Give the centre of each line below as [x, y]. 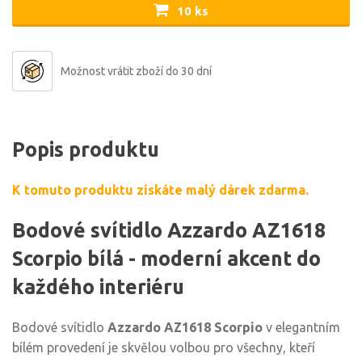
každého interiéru [98, 287]
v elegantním [301, 327]
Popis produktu [86, 149]
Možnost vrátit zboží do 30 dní [136, 71]
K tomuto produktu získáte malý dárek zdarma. [160, 190]
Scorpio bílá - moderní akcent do [166, 259]
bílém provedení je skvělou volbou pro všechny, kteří [164, 347]
